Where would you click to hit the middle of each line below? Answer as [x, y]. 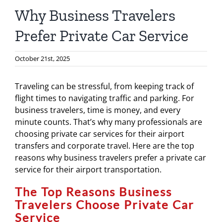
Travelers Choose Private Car [105, 204]
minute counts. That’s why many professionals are [109, 122]
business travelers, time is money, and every [98, 110]
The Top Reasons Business [93, 192]
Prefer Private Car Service [102, 36]
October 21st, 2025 [42, 58]
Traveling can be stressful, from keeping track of [104, 86]
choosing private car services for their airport [100, 134]
